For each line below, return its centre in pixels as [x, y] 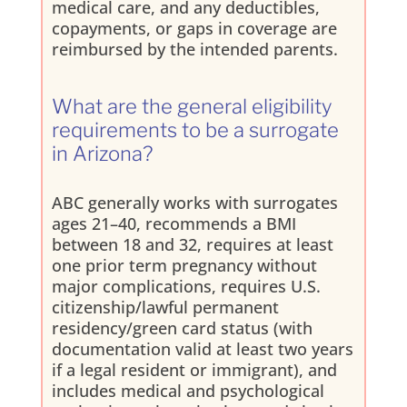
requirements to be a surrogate [195, 129]
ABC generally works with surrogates [194, 202]
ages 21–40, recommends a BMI [174, 223]
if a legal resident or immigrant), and [194, 369]
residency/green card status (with [182, 328]
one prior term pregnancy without [184, 265]
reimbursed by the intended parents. [194, 49]
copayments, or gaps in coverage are [194, 28]
